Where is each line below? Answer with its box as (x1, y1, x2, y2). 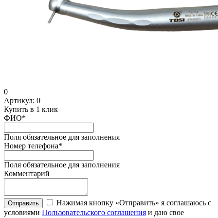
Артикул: (4, 96, 36, 105)
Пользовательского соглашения (42, 208, 146, 217)
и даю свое (146, 208, 184, 217)
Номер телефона (4, 141, 58, 150)
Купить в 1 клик (4, 105, 58, 113)
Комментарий (4, 169, 50, 178)
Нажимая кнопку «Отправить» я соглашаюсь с (56, 198, 211, 207)
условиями (4, 208, 42, 217)
